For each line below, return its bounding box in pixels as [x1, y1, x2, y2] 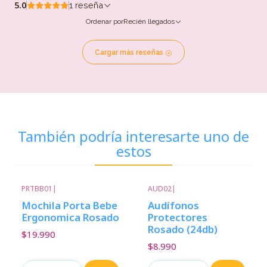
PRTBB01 [21, 184, 52, 194]
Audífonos [148, 198, 199, 212]
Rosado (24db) [148, 222, 218, 236]
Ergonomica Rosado [21, 210, 119, 224]
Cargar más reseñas [95, 48, 165, 57]
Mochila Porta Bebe [21, 198, 117, 212]
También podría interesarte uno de [18, 126, 249, 147]
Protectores [148, 210, 207, 224]
